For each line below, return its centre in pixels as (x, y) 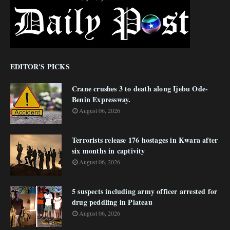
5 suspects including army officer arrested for (145, 191)
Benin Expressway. (101, 99)
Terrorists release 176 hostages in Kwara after (145, 140)
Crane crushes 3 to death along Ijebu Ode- (140, 89)
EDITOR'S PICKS (40, 66)
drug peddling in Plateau (112, 202)
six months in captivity (109, 151)
